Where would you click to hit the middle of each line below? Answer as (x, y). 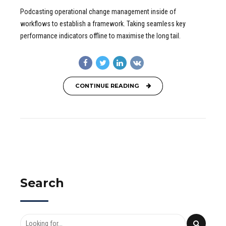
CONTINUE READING (107, 86)
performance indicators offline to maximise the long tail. (100, 36)
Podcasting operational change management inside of (98, 11)
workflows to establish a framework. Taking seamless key (103, 23)
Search (42, 183)
